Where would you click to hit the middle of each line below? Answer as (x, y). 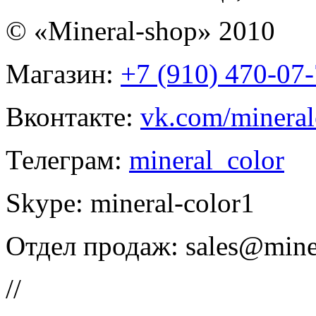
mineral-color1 (172, 202)
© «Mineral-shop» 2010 (140, 30)
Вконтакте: (73, 116)
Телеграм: (67, 159)
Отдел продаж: (96, 245)
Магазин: (63, 73)
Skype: (48, 202)
